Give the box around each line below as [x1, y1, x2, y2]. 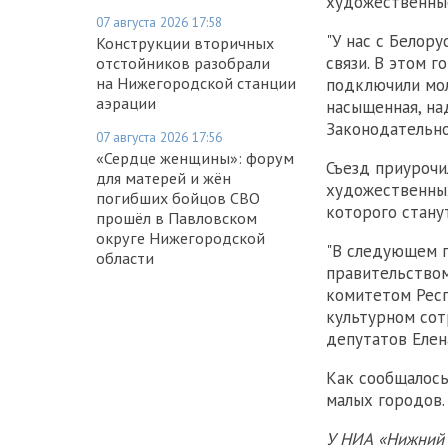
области [96, 247, 154, 268]
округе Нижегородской [96, 227, 265, 248]
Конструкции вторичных [96, 32, 274, 53]
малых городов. [326, 388, 445, 411]
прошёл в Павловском [96, 207, 257, 228]
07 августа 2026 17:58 [96, 12, 222, 31]
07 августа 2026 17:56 [96, 127, 222, 146]
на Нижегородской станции [96, 72, 296, 93]
